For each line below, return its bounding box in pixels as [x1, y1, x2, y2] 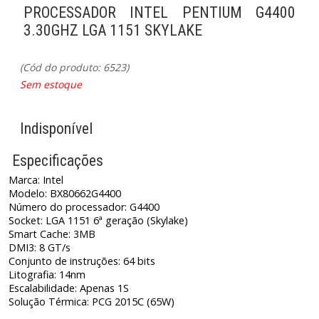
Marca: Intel [9, 172, 64, 187]
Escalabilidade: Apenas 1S [9, 281, 130, 295]
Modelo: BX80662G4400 [9, 186, 122, 200]
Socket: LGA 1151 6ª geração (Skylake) [9, 213, 189, 227]
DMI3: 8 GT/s [9, 240, 71, 254]
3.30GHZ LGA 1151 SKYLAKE [23, 21, 202, 39]
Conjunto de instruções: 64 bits [9, 253, 156, 268]
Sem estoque [20, 77, 82, 91]
